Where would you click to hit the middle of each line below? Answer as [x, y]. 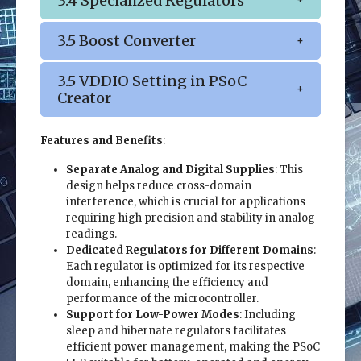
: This [289, 169]
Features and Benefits [102, 140]
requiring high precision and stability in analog [191, 218]
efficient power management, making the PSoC [193, 346]
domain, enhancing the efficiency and [167, 282]
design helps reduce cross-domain [159, 185]
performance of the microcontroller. [162, 298]
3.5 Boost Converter [127, 41]
